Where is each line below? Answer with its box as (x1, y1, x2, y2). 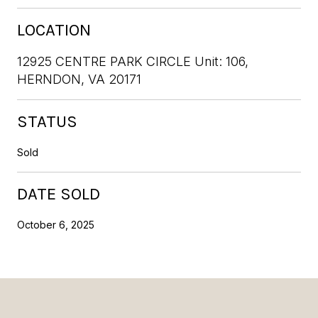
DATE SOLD (17, 183, 100, 204)
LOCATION (17, 19, 91, 40)
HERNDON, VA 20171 (17, 71, 141, 87)
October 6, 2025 (17, 218, 94, 231)
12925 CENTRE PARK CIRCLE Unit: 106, (17, 53, 248, 69)
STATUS (17, 111, 77, 131)
